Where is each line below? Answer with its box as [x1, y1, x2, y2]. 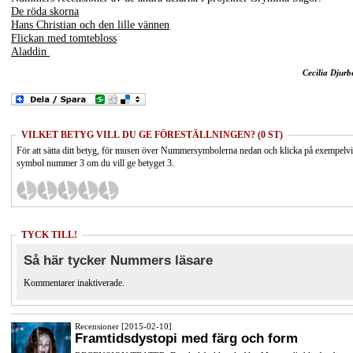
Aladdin [11, 45, 50, 58]
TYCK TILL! [21, 229, 77, 240]
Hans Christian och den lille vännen [11, 18, 169, 31]
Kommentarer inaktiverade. [24, 277, 124, 288]
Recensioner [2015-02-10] [75, 321, 172, 332]
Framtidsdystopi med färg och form [75, 331, 298, 347]
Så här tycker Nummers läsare [24, 252, 213, 268]
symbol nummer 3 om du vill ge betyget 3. [17, 158, 174, 169]
